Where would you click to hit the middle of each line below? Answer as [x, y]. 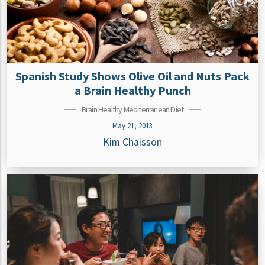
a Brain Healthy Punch [132, 90]
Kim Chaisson [132, 142]
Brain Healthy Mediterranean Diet [132, 109]
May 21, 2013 [132, 125]
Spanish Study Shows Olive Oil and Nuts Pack [132, 76]
